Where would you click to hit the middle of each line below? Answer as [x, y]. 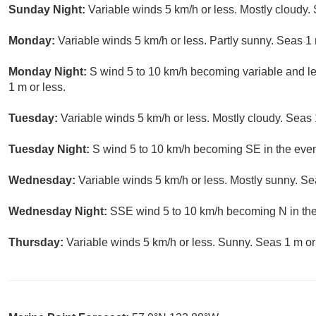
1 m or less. [37, 87]
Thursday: [37, 243]
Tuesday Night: [50, 150]
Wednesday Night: [59, 212]
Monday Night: [49, 72]
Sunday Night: [48, 10]
